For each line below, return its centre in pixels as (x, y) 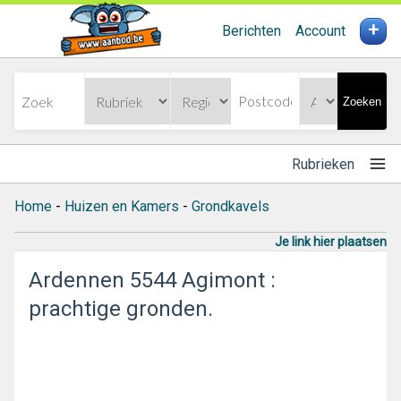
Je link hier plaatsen (331, 242)
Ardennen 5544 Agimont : (152, 280)
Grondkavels (230, 206)
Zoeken (362, 101)
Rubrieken (323, 164)
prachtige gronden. (121, 309)
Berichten (252, 31)
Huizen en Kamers (122, 206)
